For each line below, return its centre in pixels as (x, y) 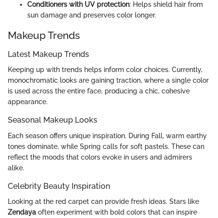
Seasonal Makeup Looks (53, 120)
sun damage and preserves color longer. (92, 15)
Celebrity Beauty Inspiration (59, 186)
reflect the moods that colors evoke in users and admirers (100, 157)
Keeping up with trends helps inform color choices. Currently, (105, 70)
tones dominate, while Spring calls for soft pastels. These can (106, 146)
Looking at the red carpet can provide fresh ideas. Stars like (103, 201)
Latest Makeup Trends (48, 54)
